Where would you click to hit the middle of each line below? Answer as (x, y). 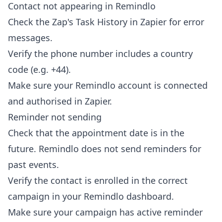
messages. (30, 37)
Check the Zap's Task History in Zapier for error (106, 22)
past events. (33, 164)
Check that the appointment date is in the (96, 133)
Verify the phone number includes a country (100, 53)
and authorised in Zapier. (60, 101)
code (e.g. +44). (39, 69)
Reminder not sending (55, 117)
